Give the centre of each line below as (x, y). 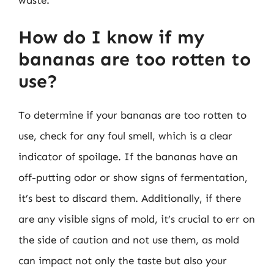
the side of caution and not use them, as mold (129, 239)
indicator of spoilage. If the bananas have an (128, 156)
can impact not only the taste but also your (123, 260)
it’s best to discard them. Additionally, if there (130, 198)
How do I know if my (111, 37)
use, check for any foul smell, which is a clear (125, 135)
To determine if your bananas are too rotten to (132, 115)
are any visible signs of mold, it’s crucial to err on (137, 219)
